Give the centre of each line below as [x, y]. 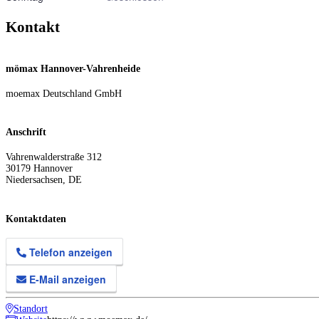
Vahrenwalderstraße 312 [54, 157]
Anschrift [26, 132]
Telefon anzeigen [69, 252]
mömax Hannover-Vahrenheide [73, 69]
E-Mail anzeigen [66, 279]
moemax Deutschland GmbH [64, 93]
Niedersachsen [34, 179]
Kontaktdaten [36, 219]
